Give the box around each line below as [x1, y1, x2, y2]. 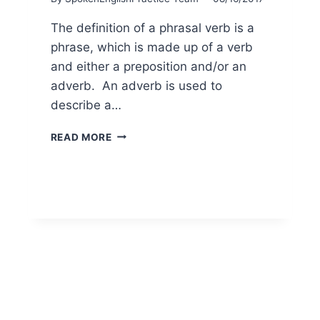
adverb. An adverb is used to [50, 78, 222, 93]
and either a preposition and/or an [50, 59, 246, 74]
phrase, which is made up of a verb [50, 39, 253, 54]
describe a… [50, 97, 121, 112]
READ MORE [50, 131, 112, 143]
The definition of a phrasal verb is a [50, 20, 254, 35]
